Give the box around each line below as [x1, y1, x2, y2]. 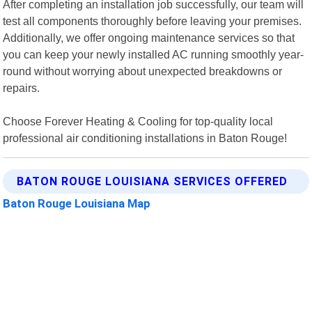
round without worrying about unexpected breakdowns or [3, 64, 283, 77]
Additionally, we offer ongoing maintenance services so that [3, 31, 295, 44]
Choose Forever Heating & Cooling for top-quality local [3, 114, 274, 127]
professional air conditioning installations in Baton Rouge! [3, 131, 288, 144]
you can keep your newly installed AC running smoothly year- [3, 47, 304, 61]
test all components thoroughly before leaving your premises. [3, 14, 302, 27]
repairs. [3, 81, 40, 94]
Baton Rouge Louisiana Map [3, 196, 151, 210]
